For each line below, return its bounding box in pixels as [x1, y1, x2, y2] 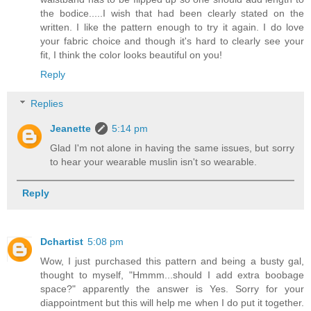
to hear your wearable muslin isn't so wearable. [50, 155, 258, 167]
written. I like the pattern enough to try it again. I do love [40, 22, 304, 33]
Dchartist [40, 236, 83, 248]
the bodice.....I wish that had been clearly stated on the [40, 8, 304, 19]
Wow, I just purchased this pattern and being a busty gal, [40, 255, 304, 267]
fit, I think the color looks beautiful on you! [40, 49, 222, 61]
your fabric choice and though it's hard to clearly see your [40, 35, 304, 47]
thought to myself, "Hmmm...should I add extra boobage [40, 269, 304, 281]
